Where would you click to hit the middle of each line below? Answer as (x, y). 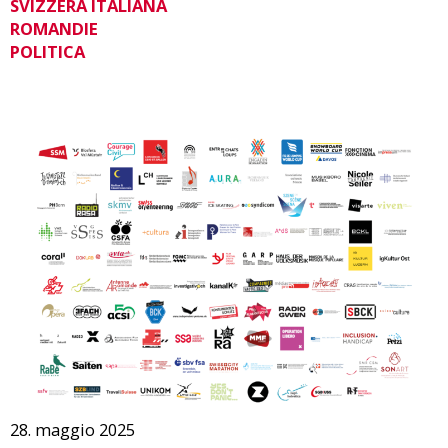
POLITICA (47, 52)
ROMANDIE (54, 29)
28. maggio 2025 (72, 430)
